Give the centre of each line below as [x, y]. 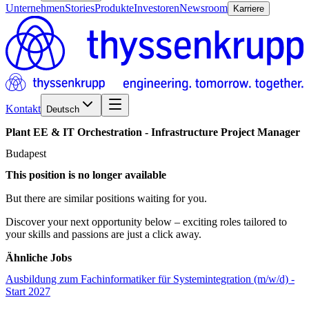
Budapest [26, 153]
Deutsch [63, 110]
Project [238, 132]
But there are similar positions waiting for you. [106, 199]
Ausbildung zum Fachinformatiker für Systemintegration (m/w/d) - [150, 279]
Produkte [114, 8]
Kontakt [23, 109]
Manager [279, 132]
